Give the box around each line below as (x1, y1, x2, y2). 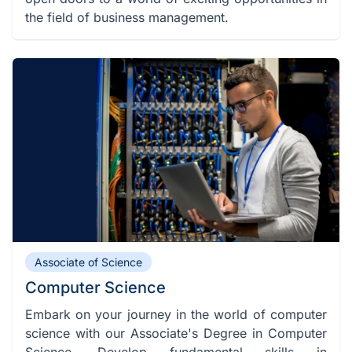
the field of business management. (25, 9, 229, 25)
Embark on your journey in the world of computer (25, 306, 327, 322)
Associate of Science (35, 255, 142, 269)
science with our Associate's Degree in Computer (25, 324, 327, 341)
